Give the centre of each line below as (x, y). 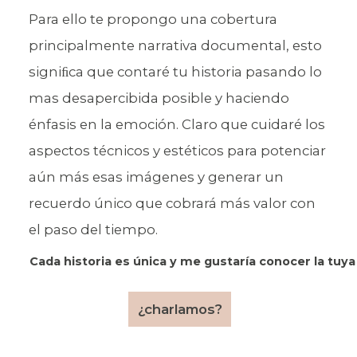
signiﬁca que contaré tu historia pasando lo (175, 71)
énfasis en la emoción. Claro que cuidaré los (177, 124)
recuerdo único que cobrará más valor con (172, 203)
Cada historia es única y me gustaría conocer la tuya (192, 262)
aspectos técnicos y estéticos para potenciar (177, 150)
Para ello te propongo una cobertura (153, 19)
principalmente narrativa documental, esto (175, 45)
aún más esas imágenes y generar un (156, 177)
